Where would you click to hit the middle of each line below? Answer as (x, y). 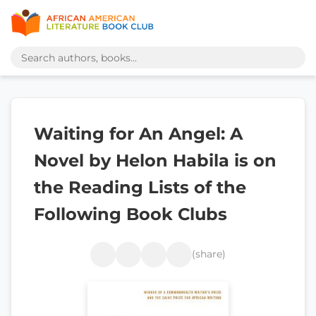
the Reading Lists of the (140, 187)
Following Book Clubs (130, 214)
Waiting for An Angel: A (138, 134)
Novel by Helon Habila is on (155, 160)
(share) (209, 254)
